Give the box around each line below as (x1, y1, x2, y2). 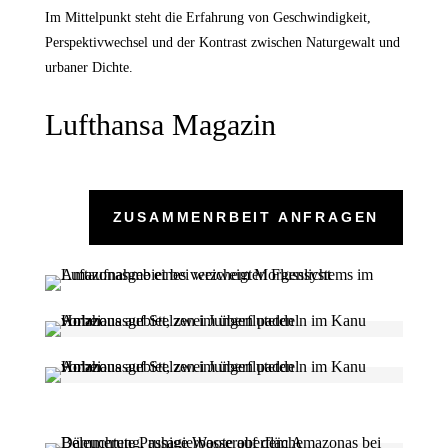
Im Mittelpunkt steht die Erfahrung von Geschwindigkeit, (44, 9, 371, 25)
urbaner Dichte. (44, 59, 133, 75)
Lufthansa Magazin (44, 107, 276, 141)
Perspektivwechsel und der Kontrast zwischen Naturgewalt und (44, 34, 400, 50)
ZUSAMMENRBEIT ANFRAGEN (112, 208, 380, 225)
